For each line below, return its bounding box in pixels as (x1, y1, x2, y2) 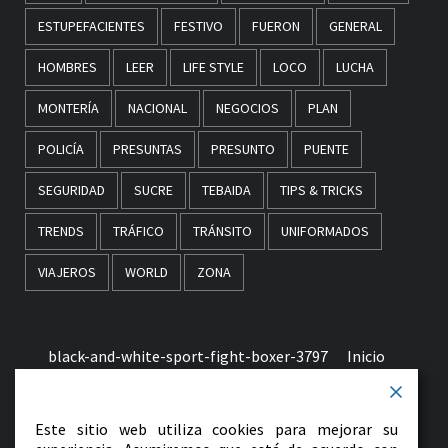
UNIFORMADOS (281, 222, 369, 241)
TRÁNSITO (193, 222, 252, 241)
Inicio (346, 346, 385, 367)
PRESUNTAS (113, 140, 182, 159)
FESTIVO (174, 17, 223, 36)
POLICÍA (38, 140, 84, 159)
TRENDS (38, 222, 84, 241)
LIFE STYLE (183, 58, 244, 77)
